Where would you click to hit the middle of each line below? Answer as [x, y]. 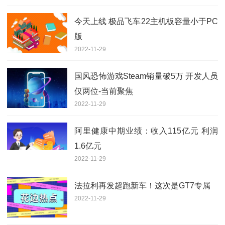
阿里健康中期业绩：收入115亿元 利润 [146, 131]
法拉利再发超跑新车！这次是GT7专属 [142, 185]
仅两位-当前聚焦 [104, 91]
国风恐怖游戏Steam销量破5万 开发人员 [146, 76]
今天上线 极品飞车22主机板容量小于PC [146, 21]
